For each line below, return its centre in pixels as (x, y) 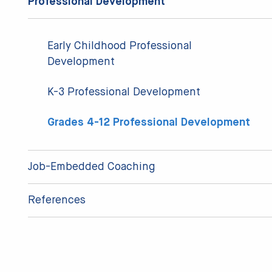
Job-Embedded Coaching (92, 167)
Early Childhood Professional (120, 46)
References (57, 201)
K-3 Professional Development (124, 93)
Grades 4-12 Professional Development (149, 123)
